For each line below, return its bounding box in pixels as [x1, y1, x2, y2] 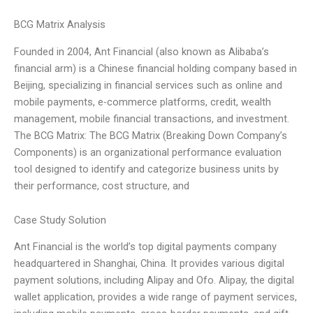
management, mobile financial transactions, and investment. [14, 112, 289, 125]
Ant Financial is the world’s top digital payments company [14, 240, 277, 254]
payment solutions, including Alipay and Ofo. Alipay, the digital [14, 274, 294, 287]
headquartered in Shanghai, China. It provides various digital [14, 257, 284, 270]
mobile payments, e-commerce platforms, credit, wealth [14, 95, 271, 108]
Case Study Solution [14, 214, 106, 227]
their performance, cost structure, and [14, 179, 189, 192]
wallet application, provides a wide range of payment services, [14, 291, 297, 304]
